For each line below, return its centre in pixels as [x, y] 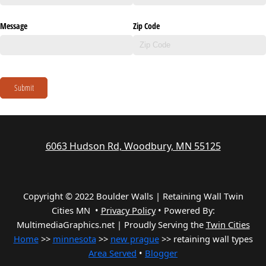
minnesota [74, 239]
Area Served [113, 253]
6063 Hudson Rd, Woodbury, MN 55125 [133, 146]
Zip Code [146, 26]
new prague [134, 239]
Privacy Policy [128, 210]
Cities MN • [76, 210]
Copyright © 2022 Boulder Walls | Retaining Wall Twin [133, 196]
